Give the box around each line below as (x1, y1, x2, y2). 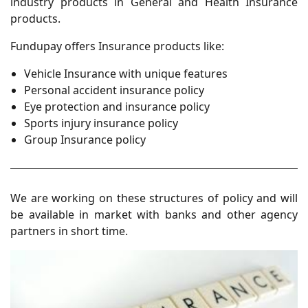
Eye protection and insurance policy (24, 99, 210, 115)
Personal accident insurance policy (24, 82, 204, 98)
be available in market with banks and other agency (10, 207, 298, 223)
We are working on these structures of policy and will (10, 190, 298, 206)
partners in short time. (10, 223, 128, 239)
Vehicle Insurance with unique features (24, 66, 228, 82)
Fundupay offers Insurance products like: (10, 38, 224, 54)
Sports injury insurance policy (24, 115, 178, 131)
